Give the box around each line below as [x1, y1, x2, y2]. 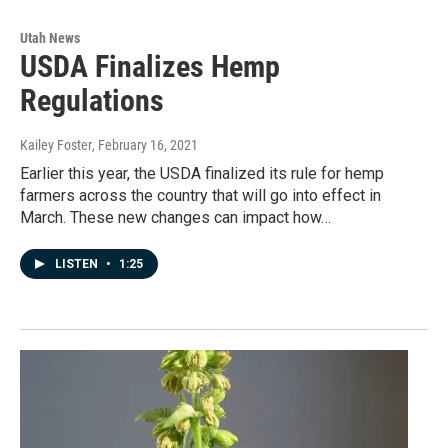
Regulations [20, 83, 164, 119]
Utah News [20, 30, 80, 47]
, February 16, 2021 [92, 137, 198, 154]
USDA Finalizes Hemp [20, 49, 280, 85]
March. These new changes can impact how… [20, 208, 331, 228]
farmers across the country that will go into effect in [20, 186, 381, 206]
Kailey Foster [20, 137, 92, 154]
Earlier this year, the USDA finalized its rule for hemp [20, 164, 384, 184]
